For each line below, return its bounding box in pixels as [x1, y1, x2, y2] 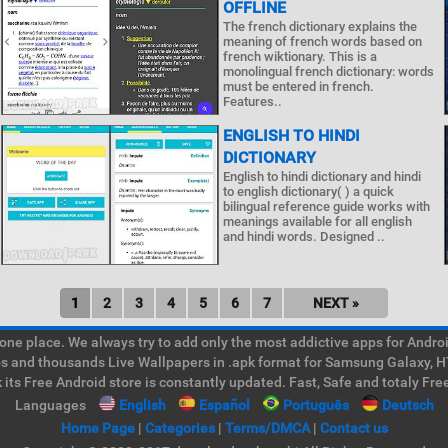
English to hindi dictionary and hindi [222, 169, 421, 184]
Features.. [222, 94, 282, 109]
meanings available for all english [222, 214, 412, 229]
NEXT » [312, 295, 359, 311]
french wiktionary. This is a [222, 49, 377, 64]
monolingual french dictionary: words [222, 64, 434, 79]
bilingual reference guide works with [222, 199, 430, 214]
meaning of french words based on [222, 34, 422, 49]
